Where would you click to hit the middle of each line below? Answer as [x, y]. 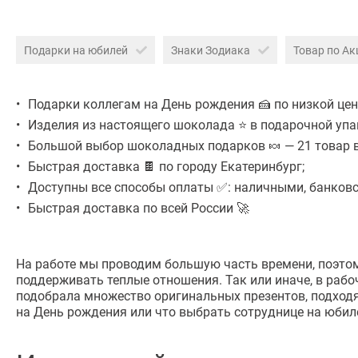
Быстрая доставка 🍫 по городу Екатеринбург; [166, 166]
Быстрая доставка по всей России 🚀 [139, 208]
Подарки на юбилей [76, 50]
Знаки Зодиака [211, 50]
